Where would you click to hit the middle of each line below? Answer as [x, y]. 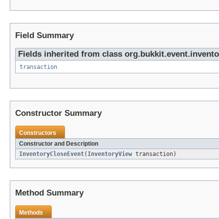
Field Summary [44, 35]
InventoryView [110, 154]
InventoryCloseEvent [52, 154]
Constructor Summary [58, 113]
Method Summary [49, 193]
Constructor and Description [59, 143]
